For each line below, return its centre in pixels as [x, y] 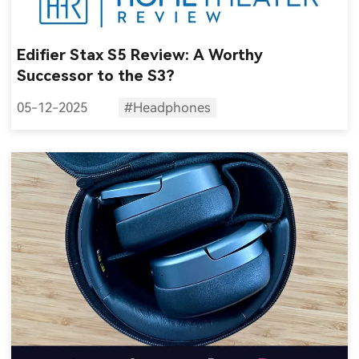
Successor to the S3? [96, 76]
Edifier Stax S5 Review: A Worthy [140, 55]
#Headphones [167, 108]
